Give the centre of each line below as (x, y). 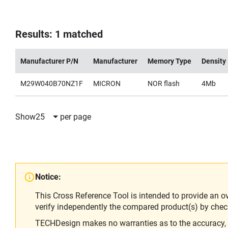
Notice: (48, 177)
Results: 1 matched (59, 34)
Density (214, 61)
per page (76, 117)
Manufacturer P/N (49, 61)
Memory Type (169, 61)
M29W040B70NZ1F (52, 83)
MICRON (107, 83)
